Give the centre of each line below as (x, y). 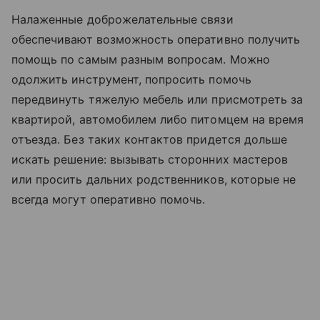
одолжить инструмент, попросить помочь (131, 80)
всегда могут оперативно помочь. (109, 200)
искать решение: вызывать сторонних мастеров (150, 160)
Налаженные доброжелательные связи (122, 20)
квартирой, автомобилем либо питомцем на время (158, 120)
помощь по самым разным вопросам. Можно (141, 60)
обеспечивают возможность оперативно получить (156, 40)
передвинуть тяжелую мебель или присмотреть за (157, 100)
